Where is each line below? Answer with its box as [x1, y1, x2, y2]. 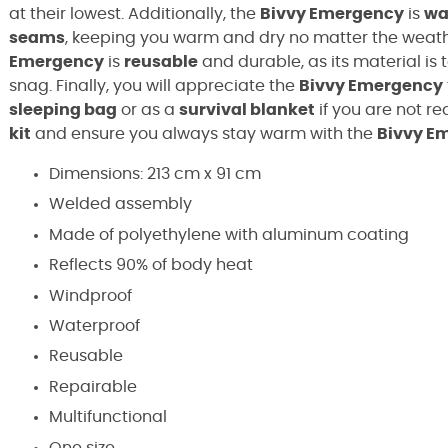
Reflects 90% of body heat [49, 257, 253, 274]
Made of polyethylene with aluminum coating [49, 226, 409, 243]
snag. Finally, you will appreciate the [9, 78, 299, 94]
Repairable [49, 378, 137, 395]
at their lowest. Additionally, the [9, 6, 260, 22]
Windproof [49, 287, 132, 304]
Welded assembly [49, 196, 192, 213]
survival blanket [179, 102, 315, 118]
